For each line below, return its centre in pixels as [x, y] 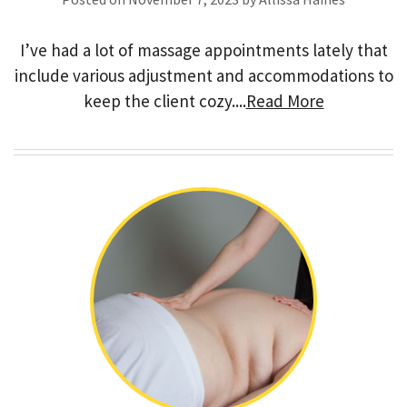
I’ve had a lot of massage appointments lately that [203, 50]
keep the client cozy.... [164, 101]
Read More [285, 101]
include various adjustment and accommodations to [203, 75]
